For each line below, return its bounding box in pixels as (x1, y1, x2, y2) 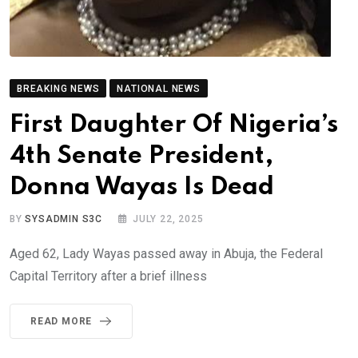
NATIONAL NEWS (117, 82, 201, 94)
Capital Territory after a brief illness (10, 268, 207, 284)
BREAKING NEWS (17, 82, 100, 94)
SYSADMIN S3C (25, 213, 103, 225)
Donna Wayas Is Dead (10, 174, 274, 200)
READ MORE (30, 315, 93, 327)
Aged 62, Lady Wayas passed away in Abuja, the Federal (10, 245, 323, 261)
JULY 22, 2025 (133, 213, 204, 225)
